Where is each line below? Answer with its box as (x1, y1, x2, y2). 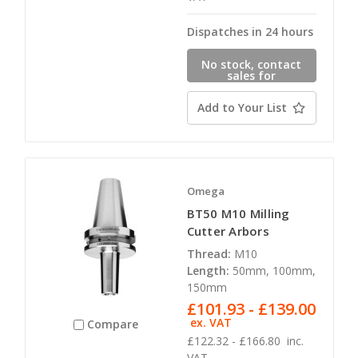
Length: (186, 262, 229, 278)
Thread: (186, 245, 231, 261)
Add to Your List (197, 99, 287, 115)
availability (220, 78, 283, 94)
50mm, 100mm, (232, 262, 316, 278)
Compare (87, 316, 139, 332)
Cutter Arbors (186, 222, 269, 239)
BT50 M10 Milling (186, 205, 290, 221)
